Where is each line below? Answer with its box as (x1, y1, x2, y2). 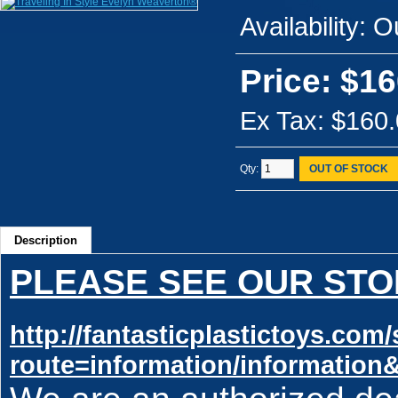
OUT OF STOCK (309, 163, 388, 175)
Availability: (240, 12, 366, 41)
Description (14, 234, 77, 247)
